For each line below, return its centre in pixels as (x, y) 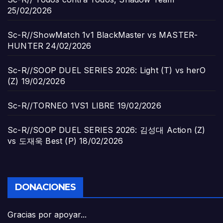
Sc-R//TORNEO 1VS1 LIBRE (61, 105)
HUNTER (26, 46)
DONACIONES (45, 187)
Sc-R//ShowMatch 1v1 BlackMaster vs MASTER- (103, 35)
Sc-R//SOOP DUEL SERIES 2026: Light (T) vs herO (107, 70)
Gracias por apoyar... (47, 215)
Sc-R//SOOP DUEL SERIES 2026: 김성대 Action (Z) (107, 130)
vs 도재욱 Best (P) (42, 141)
